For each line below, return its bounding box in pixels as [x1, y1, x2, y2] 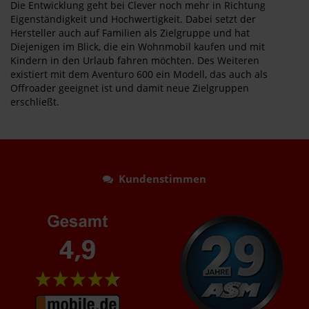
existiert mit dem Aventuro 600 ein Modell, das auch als [10, 68, 268, 81]
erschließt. [10, 95, 59, 108]
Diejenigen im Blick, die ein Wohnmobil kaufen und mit [10, 40, 265, 53]
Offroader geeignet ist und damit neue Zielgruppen [10, 81, 249, 94]
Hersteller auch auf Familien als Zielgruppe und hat [10, 26, 250, 39]
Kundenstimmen [113, 172, 206, 186]
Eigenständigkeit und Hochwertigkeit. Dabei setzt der [10, 12, 256, 26]
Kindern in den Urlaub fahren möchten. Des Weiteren [10, 54, 259, 67]
